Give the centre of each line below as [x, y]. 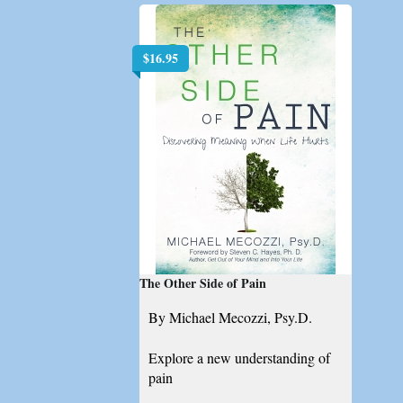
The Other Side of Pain [203, 282]
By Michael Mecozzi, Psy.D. [231, 318]
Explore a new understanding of [240, 357]
